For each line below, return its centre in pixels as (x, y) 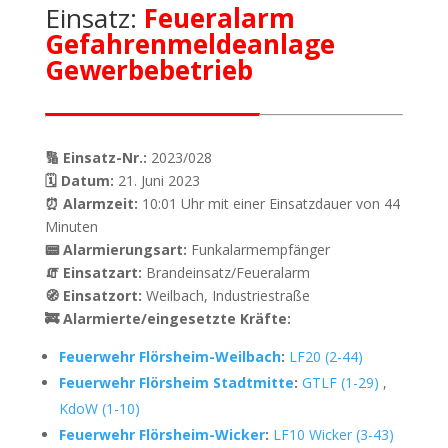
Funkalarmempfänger (258, 249)
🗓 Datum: (79, 180)
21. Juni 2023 (156, 180)
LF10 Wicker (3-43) (333, 434)
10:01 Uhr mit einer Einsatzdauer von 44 (268, 203)
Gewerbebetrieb (148, 70)
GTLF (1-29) (340, 382)
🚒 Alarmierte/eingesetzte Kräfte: (167, 318)
